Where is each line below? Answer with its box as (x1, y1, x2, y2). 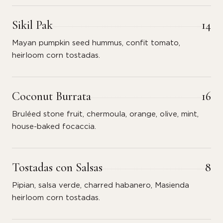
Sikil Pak (12, 18, 53, 32)
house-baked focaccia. (12, 123, 96, 130)
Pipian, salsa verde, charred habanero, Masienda (12, 182, 189, 189)
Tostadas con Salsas (12, 160, 103, 175)
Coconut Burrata (12, 89, 91, 104)
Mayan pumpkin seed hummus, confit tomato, (12, 39, 180, 47)
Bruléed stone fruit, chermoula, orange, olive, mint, (12, 111, 199, 118)
